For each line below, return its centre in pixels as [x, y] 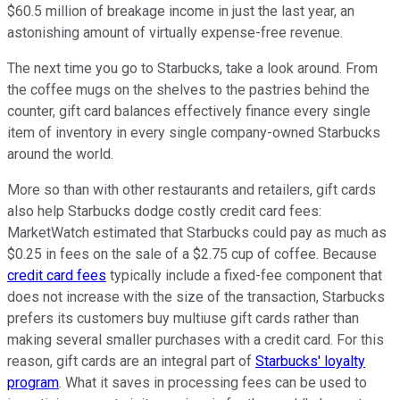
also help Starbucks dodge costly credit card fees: [164, 212]
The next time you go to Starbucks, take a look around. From [192, 69]
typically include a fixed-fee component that [244, 276]
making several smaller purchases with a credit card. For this [196, 340]
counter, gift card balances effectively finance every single [189, 112]
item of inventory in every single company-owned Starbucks [194, 133]
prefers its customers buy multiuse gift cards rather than [183, 319]
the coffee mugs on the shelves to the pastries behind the [188, 90]
